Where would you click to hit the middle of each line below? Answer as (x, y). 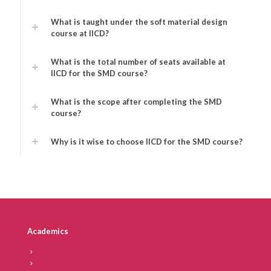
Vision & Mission (64, 251)
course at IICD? (80, 33)
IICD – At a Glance (68, 263)
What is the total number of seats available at (138, 61)
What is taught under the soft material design (139, 21)
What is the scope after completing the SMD (136, 101)
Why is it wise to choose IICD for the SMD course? (147, 141)
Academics (48, 231)
